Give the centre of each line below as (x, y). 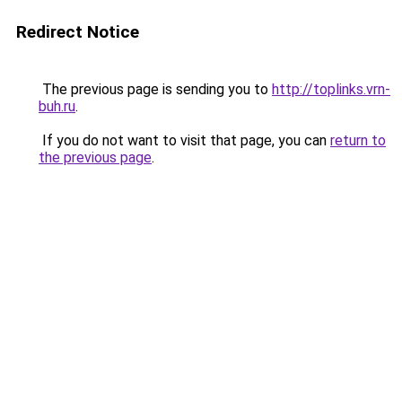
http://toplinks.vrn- (331, 89)
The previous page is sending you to (155, 89)
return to (358, 140)
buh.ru (57, 106)
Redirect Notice (78, 32)
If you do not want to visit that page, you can (184, 140)
